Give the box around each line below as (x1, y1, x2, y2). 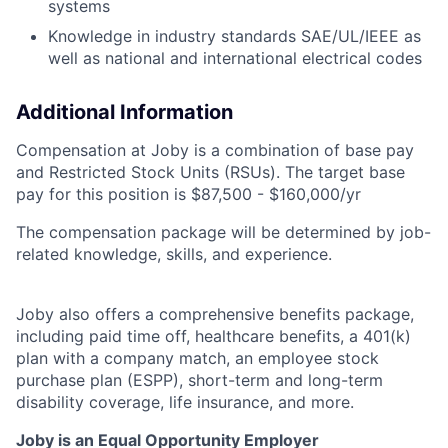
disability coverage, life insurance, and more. (16, 392, 354, 413)
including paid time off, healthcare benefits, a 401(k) (16, 326, 411, 347)
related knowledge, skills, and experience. (16, 244, 332, 265)
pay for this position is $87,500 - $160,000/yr (16, 184, 361, 205)
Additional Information (16, 100, 233, 125)
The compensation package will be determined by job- (16, 222, 431, 243)
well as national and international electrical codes (48, 48, 422, 69)
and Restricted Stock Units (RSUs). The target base (16, 162, 405, 183)
